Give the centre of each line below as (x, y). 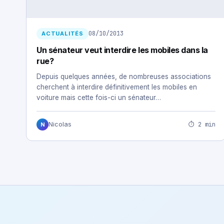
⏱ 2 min (202, 124)
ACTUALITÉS (62, 33)
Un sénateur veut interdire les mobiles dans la (122, 50)
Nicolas (60, 124)
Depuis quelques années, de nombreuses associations (124, 76)
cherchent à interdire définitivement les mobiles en (117, 87)
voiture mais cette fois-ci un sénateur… (99, 97)
